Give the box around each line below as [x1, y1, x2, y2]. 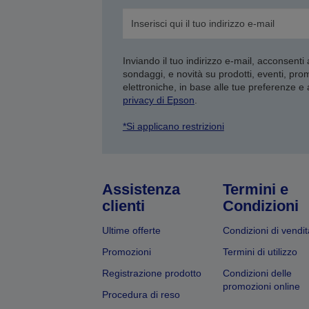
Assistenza [101, 181, 180, 199]
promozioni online [222, 281, 300, 292]
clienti [101, 197, 145, 215]
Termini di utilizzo [222, 246, 297, 258]
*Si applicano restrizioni [122, 121, 224, 132]
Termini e [222, 181, 288, 199]
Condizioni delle [222, 268, 292, 279]
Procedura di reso [101, 289, 180, 301]
